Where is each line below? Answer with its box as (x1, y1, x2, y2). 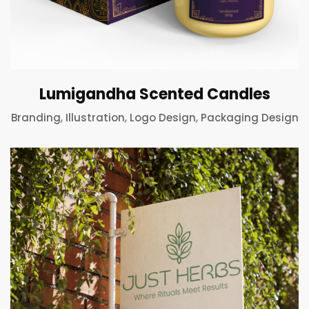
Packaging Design (200, 110, 299, 125)
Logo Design (129, 110, 196, 125)
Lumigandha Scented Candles (39, 83, 270, 105)
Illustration (65, 110, 125, 125)
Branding (10, 110, 61, 125)
